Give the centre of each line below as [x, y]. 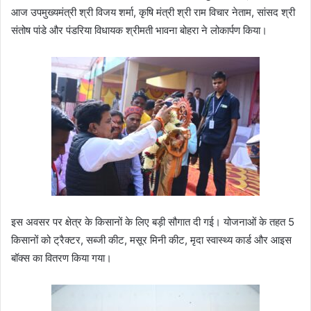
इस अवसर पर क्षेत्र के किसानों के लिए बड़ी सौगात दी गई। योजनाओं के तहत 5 [153, 222]
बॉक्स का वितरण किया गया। [61, 258]
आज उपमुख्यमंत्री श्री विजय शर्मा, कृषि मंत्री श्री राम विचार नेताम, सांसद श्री [153, 12]
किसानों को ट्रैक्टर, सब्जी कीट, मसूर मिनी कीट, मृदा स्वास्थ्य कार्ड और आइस [151, 240]
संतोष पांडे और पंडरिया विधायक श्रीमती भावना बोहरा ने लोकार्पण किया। [139, 31]
